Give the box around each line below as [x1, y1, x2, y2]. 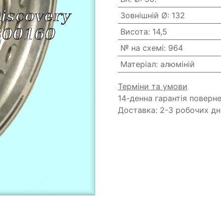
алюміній [160, 59, 195, 69]
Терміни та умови [118, 81, 187, 91]
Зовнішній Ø [120, 10, 167, 20]
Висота [120, 27, 148, 37]
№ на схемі [120, 43, 164, 53]
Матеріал [120, 59, 156, 69]
